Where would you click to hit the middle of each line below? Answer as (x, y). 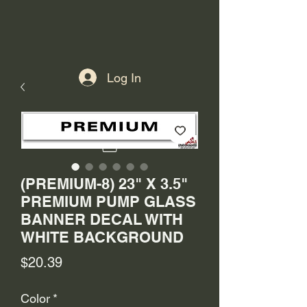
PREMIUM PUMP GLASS (108, 201)
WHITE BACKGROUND (102, 237)
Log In (124, 77)
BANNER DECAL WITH (102, 219)
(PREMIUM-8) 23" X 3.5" (104, 184)
